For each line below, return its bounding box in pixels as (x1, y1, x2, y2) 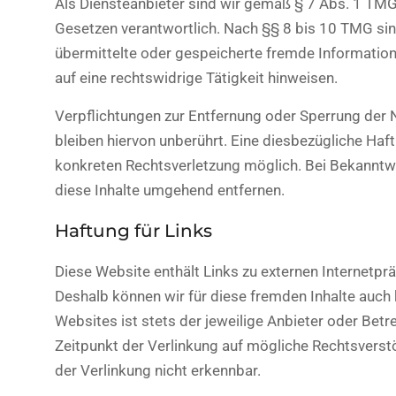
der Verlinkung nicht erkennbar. (55, 362, 261, 379)
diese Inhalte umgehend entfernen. (55, 181, 285, 199)
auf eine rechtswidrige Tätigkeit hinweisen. (55, 69, 338, 87)
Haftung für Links (55, 220, 212, 241)
